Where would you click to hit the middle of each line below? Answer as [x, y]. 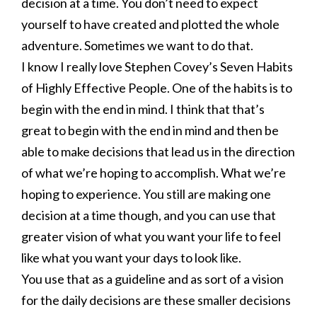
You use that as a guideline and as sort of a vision [152, 279]
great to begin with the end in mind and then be [150, 130]
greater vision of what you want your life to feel [151, 236]
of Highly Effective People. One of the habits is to [157, 88]
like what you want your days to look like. [131, 258]
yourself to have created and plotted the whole [150, 24]
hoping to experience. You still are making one [146, 194]
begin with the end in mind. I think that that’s [143, 109]
